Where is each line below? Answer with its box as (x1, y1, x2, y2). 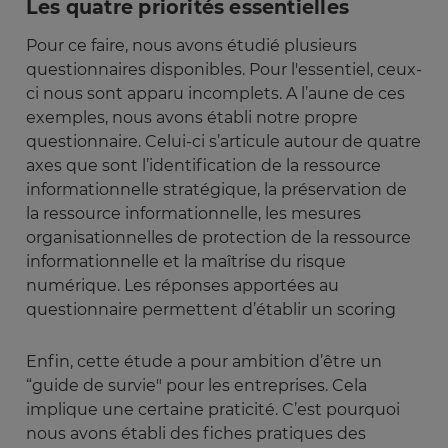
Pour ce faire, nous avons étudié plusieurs (26, 36, 357, 56)
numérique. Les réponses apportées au (26, 276, 339, 296)
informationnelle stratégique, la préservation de (26, 180, 407, 200)
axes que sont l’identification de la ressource (26, 156, 381, 176)
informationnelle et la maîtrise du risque (26, 252, 346, 272)
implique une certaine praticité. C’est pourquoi (26, 400, 400, 420)
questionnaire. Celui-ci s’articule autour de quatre (26, 132, 421, 152)
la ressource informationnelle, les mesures (26, 204, 361, 224)
